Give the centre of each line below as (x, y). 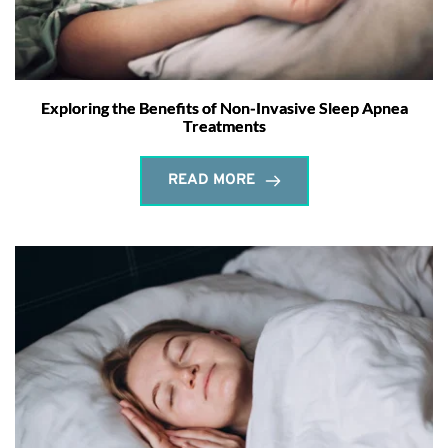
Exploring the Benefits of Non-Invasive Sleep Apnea (224, 107)
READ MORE (211, 180)
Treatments (224, 125)
